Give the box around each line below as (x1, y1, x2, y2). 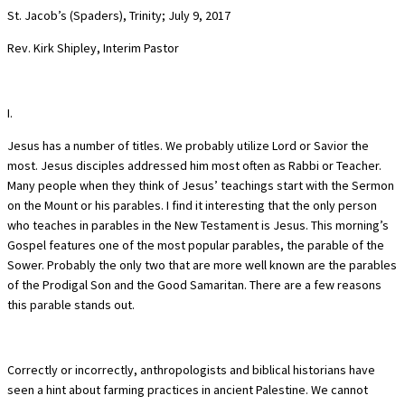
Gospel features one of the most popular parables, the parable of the (7, 236, 384, 253)
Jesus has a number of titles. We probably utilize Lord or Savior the (7, 137, 369, 154)
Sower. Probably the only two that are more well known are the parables (7, 256, 397, 273)
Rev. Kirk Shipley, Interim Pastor (7, 39, 179, 56)
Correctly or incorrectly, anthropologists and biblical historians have (7, 361, 375, 378)
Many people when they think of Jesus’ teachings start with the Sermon (7, 176, 394, 193)
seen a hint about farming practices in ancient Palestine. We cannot (7, 381, 368, 398)
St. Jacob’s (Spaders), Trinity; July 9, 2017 (7, 6, 231, 24)
